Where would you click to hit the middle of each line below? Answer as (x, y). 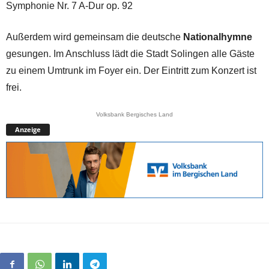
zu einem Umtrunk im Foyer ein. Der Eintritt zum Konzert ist (131, 70)
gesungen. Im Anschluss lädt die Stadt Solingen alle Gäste (130, 53)
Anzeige (28, 129)
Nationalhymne (218, 37)
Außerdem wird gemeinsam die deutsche (95, 37)
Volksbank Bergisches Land (134, 114)
